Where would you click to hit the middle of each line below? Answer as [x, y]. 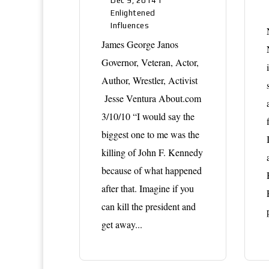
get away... [122, 224]
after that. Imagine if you [148, 188]
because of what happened [152, 170]
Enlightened [133, 13]
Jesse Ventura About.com [151, 98]
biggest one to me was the [150, 134]
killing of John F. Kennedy [152, 152]
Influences [130, 25]
